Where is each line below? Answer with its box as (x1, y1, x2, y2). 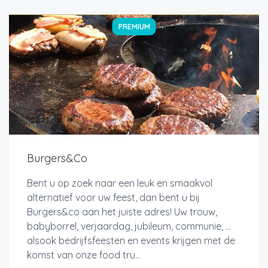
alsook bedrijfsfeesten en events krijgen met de (27, 234, 235, 246)
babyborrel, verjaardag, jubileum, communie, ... (27, 220, 231, 232)
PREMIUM (118, 22, 150, 31)
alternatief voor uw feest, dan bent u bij (27, 191, 200, 203)
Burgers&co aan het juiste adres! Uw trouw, (27, 205, 217, 218)
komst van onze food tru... (27, 248, 141, 261)
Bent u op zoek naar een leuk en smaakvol (27, 176, 212, 189)
